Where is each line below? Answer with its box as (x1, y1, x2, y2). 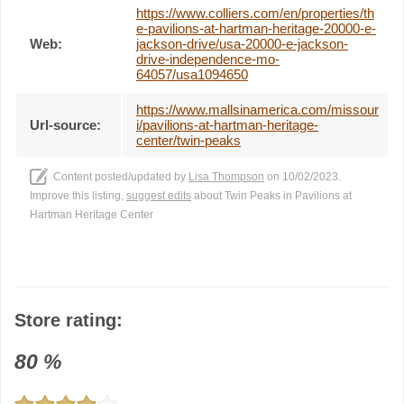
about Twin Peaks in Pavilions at (191, 188, 352, 202)
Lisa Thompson (188, 170, 264, 183)
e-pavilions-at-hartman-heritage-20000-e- (136, 20, 376, 36)
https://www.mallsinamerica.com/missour (136, 101, 379, 117)
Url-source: (30, 116, 101, 133)
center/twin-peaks (136, 132, 241, 148)
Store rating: (14, 309, 123, 330)
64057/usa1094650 (136, 66, 248, 82)
